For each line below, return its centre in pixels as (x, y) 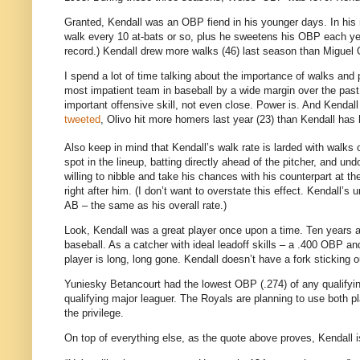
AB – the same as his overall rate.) (145, 205)
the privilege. (94, 313)
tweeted (82, 120)
